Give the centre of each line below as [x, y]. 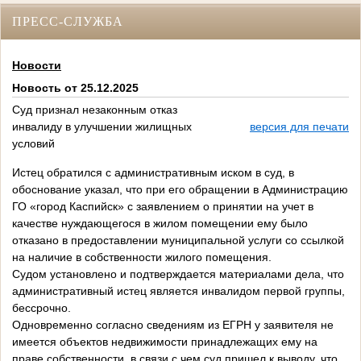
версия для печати [299, 127]
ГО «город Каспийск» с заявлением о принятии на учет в [163, 207]
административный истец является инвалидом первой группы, [178, 291]
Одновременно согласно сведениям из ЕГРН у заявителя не [173, 325]
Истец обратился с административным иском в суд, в [153, 173]
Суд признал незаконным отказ [95, 110]
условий [33, 144]
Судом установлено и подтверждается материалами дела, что [178, 274]
